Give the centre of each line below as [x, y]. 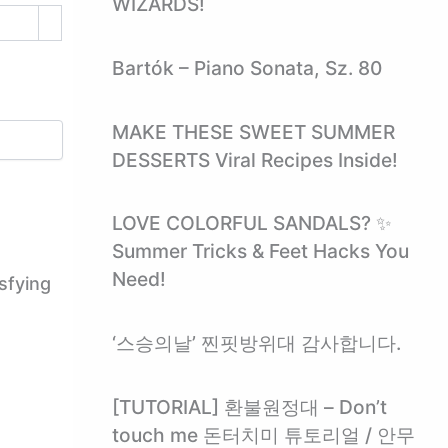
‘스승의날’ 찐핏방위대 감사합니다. [256, 343]
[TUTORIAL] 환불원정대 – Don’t [249, 406]
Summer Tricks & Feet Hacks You [260, 251]
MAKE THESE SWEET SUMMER [253, 131]
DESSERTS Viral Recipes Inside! [254, 159]
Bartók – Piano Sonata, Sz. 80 [246, 68]
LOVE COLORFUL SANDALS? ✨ [251, 223]
